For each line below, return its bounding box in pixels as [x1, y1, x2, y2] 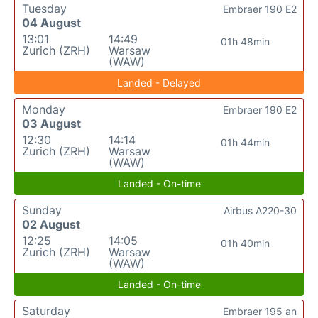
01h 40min [221, 236, 270, 249]
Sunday [22, 202, 62, 217]
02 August [22, 216, 80, 231]
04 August [22, 15, 81, 30]
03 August [22, 116, 81, 131]
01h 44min [221, 136, 270, 148]
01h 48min [221, 35, 270, 48]
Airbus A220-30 [224, 204, 297, 216]
